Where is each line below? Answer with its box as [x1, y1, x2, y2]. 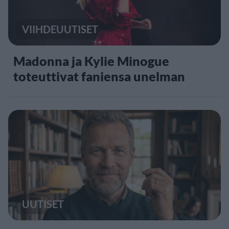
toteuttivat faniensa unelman [13, 68, 185, 84]
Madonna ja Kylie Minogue [13, 53, 169, 68]
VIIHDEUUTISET [22, 22, 98, 35]
